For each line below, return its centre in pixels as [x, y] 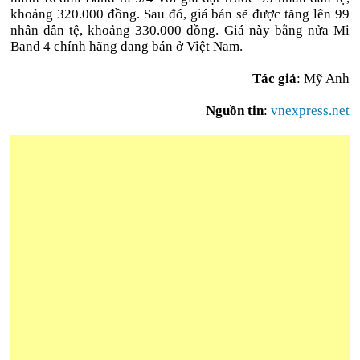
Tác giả [274, 78]
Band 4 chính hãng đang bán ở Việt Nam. [127, 46]
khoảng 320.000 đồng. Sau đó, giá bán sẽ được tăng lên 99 [180, 14]
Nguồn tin [234, 110]
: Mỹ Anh [323, 78]
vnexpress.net [310, 110]
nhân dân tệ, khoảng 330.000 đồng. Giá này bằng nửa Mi [180, 30]
